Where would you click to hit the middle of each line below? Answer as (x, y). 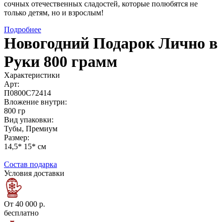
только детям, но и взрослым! (54, 13)
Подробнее (23, 30)
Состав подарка (30, 165)
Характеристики (32, 75)
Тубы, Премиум (31, 129)
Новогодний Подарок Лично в (111, 43)
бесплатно (21, 213)
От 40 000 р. (25, 204)
